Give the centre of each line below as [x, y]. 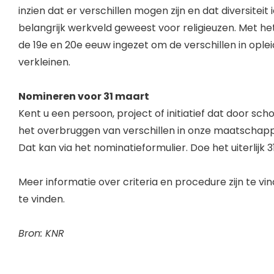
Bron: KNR [41, 234]
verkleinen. [44, 62]
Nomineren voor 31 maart [84, 97]
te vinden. [42, 199]
